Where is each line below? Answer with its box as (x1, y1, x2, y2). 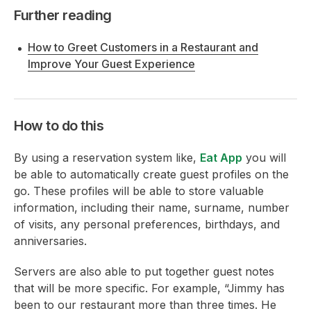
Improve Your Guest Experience (28, 56, 195, 71)
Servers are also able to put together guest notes (14, 264, 274, 278)
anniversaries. (14, 233, 87, 248)
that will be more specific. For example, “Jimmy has (14, 280, 285, 295)
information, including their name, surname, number (14, 200, 289, 215)
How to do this (14, 117, 103, 134)
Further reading (14, 6, 112, 24)
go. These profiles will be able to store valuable (14, 183, 264, 198)
